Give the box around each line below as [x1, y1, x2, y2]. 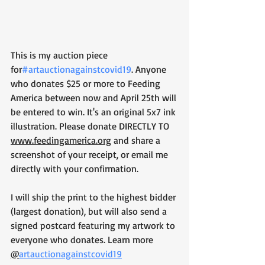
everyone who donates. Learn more [11, 233, 156, 245]
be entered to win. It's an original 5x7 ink [11, 105, 178, 118]
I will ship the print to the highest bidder [11, 190, 178, 203]
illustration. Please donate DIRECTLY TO [11, 119, 172, 132]
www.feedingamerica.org [11, 134, 111, 146]
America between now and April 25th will [11, 91, 179, 104]
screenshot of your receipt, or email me [11, 148, 170, 160]
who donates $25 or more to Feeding [11, 77, 163, 89]
